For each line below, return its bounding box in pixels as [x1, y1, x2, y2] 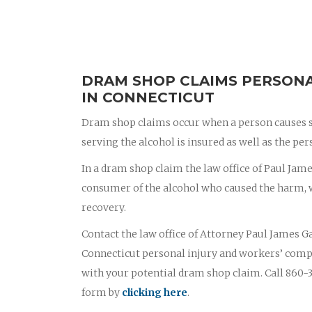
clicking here [122, 286, 187, 299]
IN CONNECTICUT [81, 89, 214, 106]
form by [81, 286, 122, 299]
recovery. [81, 201, 126, 214]
